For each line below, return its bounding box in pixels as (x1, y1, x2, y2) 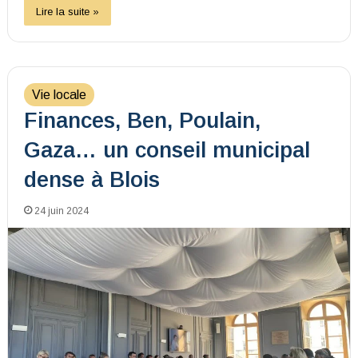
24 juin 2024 (34, 205, 89, 217)
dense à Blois (23, 168, 160, 193)
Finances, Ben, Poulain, (23, 109, 261, 133)
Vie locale (31, 88, 86, 102)
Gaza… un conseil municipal (23, 138, 310, 163)
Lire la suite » (35, 6, 99, 18)
